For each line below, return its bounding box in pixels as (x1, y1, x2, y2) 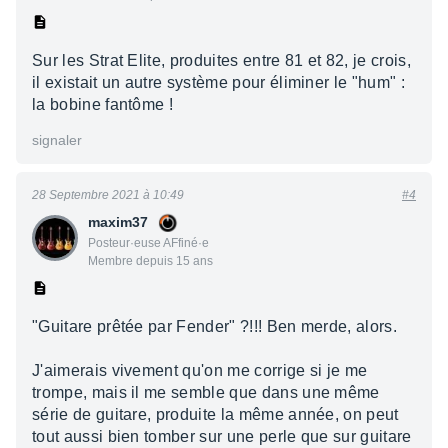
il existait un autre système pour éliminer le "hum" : (32, 74, 405, 91)
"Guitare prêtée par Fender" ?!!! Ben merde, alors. (32, 318, 397, 335)
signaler (32, 132, 82, 148)
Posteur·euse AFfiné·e (88, 236, 209, 250)
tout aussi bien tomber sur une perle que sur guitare (32, 428, 412, 445)
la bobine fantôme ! (32, 96, 174, 113)
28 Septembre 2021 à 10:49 (32, 188, 184, 202)
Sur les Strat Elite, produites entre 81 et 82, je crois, (32, 52, 411, 69)
